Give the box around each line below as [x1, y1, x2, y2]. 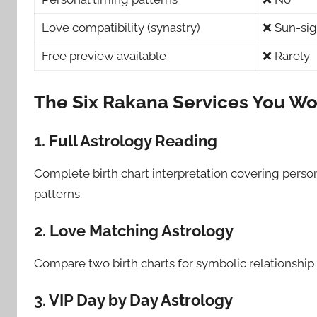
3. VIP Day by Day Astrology [34, 291, 233, 310]
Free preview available [42, 49, 167, 64]
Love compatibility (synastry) [42, 21, 201, 35]
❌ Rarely [263, 49, 311, 64]
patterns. [34, 187, 82, 202]
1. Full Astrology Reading [34, 132, 217, 151]
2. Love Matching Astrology [34, 221, 234, 241]
